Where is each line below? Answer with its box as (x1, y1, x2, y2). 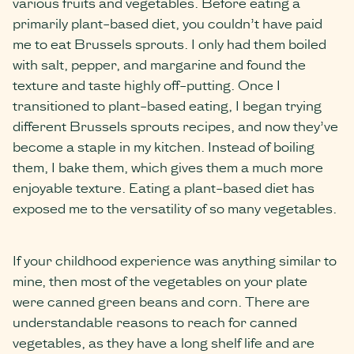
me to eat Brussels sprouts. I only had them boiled (13, 33, 326, 54)
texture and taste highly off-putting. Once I (13, 74, 281, 95)
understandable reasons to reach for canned (13, 311, 297, 332)
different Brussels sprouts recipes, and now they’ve (13, 115, 338, 136)
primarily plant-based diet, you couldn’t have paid (13, 13, 322, 33)
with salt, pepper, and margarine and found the (13, 54, 306, 74)
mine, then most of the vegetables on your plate (13, 270, 307, 291)
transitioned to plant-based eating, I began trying (13, 95, 322, 115)
